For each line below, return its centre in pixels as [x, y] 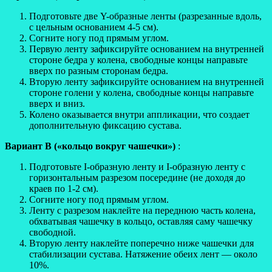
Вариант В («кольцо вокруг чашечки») [90, 146]
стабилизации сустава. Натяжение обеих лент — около [143, 254]
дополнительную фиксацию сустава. [105, 125]
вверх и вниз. [57, 103]
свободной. [53, 232]
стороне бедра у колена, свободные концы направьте [138, 59]
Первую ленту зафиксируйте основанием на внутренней [147, 49]
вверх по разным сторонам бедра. [99, 70]
